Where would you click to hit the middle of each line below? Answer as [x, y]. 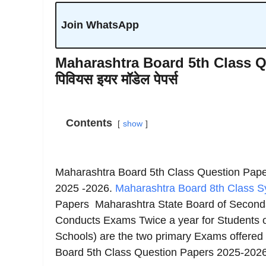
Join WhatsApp [100, 25]
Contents [89, 123]
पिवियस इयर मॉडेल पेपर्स [116, 79]
